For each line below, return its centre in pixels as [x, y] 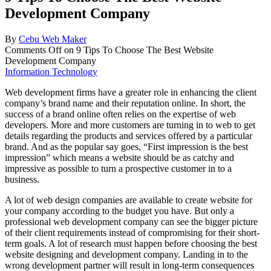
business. [22, 179]
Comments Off [33, 50]
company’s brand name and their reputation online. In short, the [125, 103]
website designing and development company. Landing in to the [126, 254]
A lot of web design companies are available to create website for [129, 200]
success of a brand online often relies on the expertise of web [120, 114]
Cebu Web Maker [53, 39]
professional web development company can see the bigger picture [131, 221]
